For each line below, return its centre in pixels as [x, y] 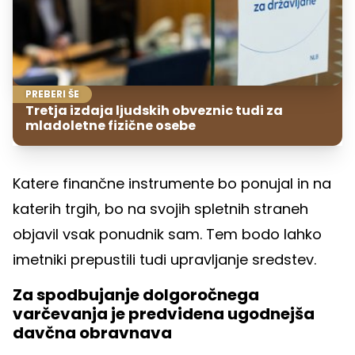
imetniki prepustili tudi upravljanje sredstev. [164, 259]
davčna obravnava [92, 332]
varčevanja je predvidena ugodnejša [164, 313]
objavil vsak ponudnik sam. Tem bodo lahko [167, 234]
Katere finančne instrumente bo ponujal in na [172, 183]
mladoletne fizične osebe [111, 125]
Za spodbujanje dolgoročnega [136, 294]
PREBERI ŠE [52, 94]
